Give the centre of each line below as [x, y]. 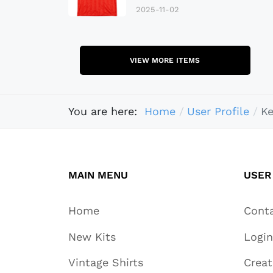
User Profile [218, 112]
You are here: [106, 112]
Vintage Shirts [106, 262]
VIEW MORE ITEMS [165, 60]
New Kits [92, 236]
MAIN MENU [98, 175]
